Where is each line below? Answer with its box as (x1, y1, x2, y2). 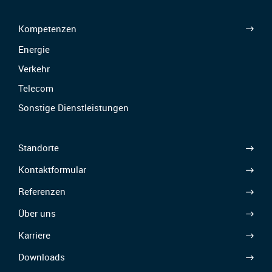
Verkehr (18, 62, 50, 75)
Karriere (18, 229, 50, 242)
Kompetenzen (18, 22, 76, 35)
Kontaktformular (18, 163, 86, 176)
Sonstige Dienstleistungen (18, 101, 129, 114)
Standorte (18, 141, 59, 154)
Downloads (18, 251, 65, 263)
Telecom (18, 81, 53, 94)
